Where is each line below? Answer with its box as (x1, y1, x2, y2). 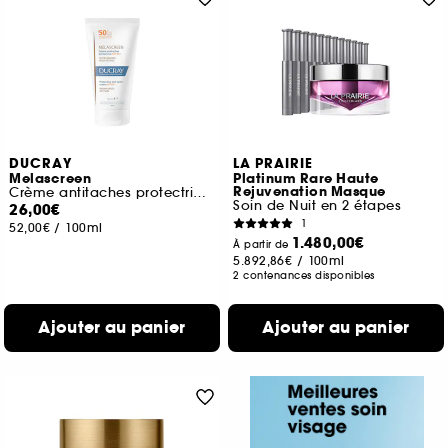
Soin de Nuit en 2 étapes (233, 197, 402, 214)
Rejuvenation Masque (233, 183, 386, 201)
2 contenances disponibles (233, 269, 375, 282)
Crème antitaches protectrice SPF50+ (193, 184, 207, 201)
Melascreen (9, 170, 92, 188)
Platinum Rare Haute (233, 170, 379, 188)
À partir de (233, 238, 293, 251)
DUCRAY (9, 155, 73, 173)
